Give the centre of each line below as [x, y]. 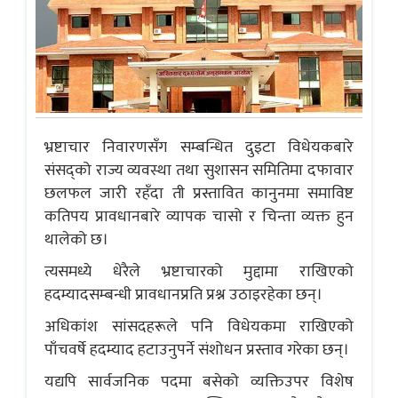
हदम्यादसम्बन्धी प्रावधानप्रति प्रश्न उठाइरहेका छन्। [183, 295]
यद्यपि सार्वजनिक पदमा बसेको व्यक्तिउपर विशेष [199, 382]
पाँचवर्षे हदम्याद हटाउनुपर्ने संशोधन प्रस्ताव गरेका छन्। [197, 350]
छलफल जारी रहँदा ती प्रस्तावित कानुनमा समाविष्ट [199, 193]
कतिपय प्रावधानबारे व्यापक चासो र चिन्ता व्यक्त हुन [199, 216]
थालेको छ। [76, 239]
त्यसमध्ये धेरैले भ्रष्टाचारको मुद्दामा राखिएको [199, 271]
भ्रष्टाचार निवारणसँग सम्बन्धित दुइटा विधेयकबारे [199, 147]
